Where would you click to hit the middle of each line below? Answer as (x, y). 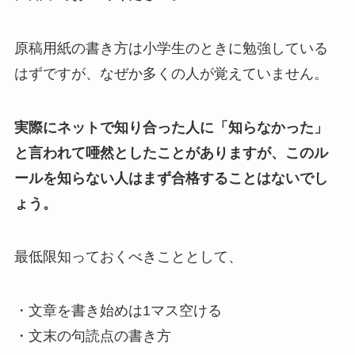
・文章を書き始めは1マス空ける (118, 311)
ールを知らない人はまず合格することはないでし (171, 178)
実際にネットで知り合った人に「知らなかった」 (171, 127)
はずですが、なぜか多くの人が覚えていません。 (171, 73)
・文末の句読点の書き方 (92, 336)
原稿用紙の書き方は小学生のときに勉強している (171, 48)
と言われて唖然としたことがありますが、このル (171, 153)
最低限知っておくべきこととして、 (128, 257)
